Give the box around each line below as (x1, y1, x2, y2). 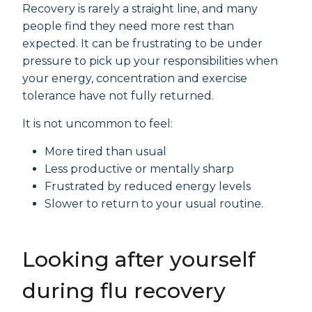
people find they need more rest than (22, 19, 234, 33)
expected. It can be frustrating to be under (22, 37, 263, 50)
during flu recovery (22, 278, 226, 304)
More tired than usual (45, 145, 166, 158)
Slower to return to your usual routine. (45, 197, 263, 210)
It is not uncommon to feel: (22, 117, 173, 130)
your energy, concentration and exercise (22, 72, 247, 85)
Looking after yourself (22, 247, 256, 272)
